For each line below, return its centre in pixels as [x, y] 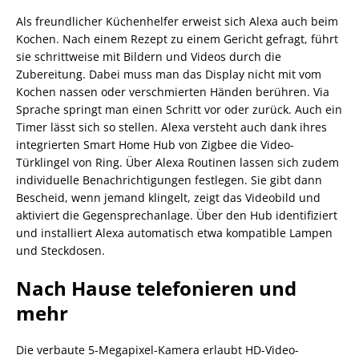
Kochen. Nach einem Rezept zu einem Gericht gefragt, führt [177, 38]
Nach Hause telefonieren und [156, 288]
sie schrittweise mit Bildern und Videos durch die [149, 56]
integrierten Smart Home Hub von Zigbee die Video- [155, 144]
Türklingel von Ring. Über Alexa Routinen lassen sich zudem [177, 162]
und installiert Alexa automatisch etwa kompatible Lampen [174, 232]
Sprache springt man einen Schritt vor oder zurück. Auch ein [179, 109]
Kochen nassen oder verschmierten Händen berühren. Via [173, 91]
